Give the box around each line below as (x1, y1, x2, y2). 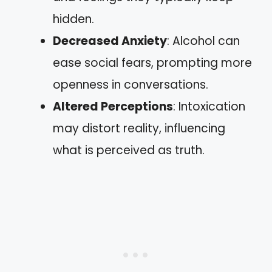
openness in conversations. (53, 76, 208, 93)
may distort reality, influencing (53, 120, 225, 137)
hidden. (53, 11, 94, 27)
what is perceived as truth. (53, 142, 205, 158)
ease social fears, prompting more (53, 55, 252, 71)
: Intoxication (173, 98, 245, 115)
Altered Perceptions (53, 98, 173, 115)
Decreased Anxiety (53, 33, 167, 49)
